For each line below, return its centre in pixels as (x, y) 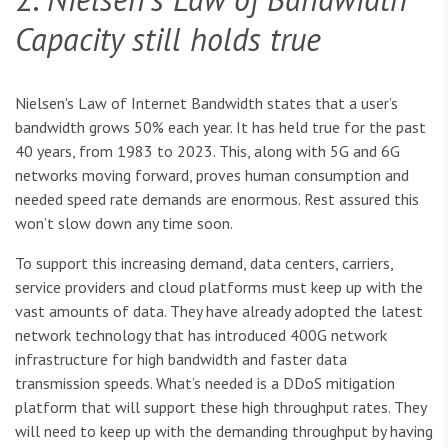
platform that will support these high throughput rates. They (220, 406)
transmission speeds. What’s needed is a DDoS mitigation (205, 382)
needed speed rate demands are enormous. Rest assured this (217, 198)
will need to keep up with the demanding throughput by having (224, 430)
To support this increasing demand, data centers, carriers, (204, 262)
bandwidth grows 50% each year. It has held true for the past (220, 126)
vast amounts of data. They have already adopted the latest (219, 310)
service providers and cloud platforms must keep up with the (219, 286)
